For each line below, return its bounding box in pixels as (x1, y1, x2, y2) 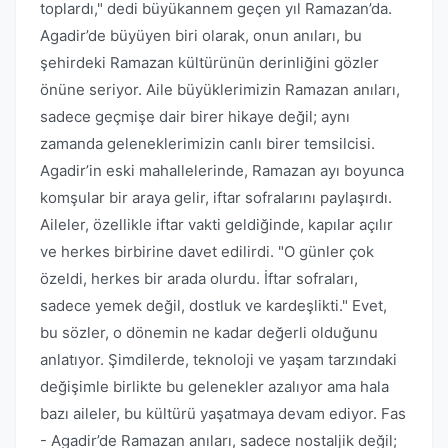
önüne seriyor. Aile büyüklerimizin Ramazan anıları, (40, 80, 400, 99)
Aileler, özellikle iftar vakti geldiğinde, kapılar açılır (40, 215, 393, 234)
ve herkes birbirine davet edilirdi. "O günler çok (40, 242, 374, 261)
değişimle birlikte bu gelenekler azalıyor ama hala (40, 377, 389, 396)
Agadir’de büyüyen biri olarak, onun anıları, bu (40, 26, 362, 45)
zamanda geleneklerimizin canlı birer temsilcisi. (40, 134, 375, 153)
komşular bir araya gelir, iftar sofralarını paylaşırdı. (40, 188, 392, 207)
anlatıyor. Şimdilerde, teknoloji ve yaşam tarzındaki (40, 350, 397, 369)
